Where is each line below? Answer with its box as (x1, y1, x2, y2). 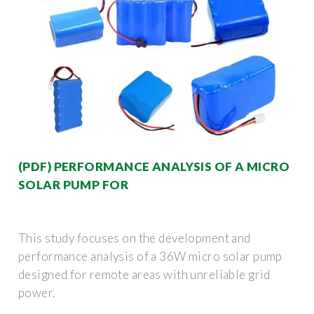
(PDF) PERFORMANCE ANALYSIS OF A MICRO (18, 158, 290, 174)
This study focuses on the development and (18, 230, 251, 245)
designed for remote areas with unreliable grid (18, 266, 271, 282)
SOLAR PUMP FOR (18, 177, 129, 192)
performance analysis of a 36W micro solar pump (18, 248, 282, 264)
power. (18, 285, 55, 300)
